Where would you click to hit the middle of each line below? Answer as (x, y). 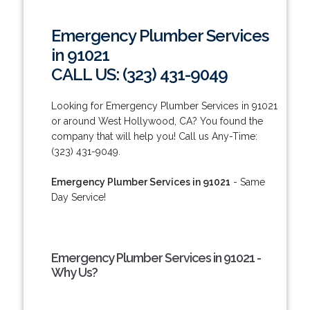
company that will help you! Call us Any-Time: (154, 136)
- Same (247, 182)
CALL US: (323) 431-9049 (139, 74)
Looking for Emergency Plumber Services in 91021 (164, 106)
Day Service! (78, 197)
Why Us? (74, 272)
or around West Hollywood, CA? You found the (157, 121)
